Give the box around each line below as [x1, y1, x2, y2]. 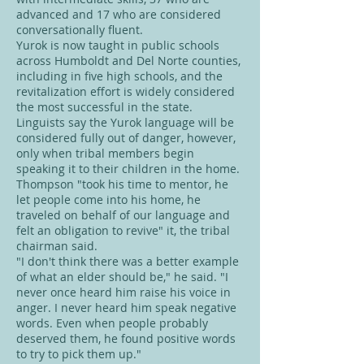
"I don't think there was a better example [16, 253, 239, 269]
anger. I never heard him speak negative [16, 300, 236, 315]
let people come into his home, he [16, 192, 201, 207]
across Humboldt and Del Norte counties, [16, 53, 240, 68]
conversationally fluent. [16, 22, 143, 37]
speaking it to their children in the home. [16, 161, 240, 176]
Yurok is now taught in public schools [16, 37, 219, 53]
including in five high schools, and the [16, 68, 223, 84]
